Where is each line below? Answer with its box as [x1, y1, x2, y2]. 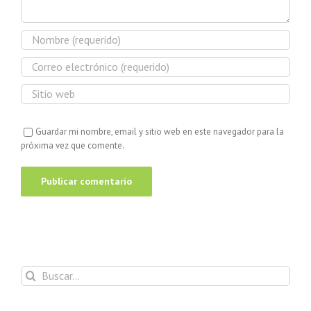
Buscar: [20, 265, 48, 278]
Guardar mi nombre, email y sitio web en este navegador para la [35, 125, 284, 137]
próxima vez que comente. [21, 139, 124, 151]
